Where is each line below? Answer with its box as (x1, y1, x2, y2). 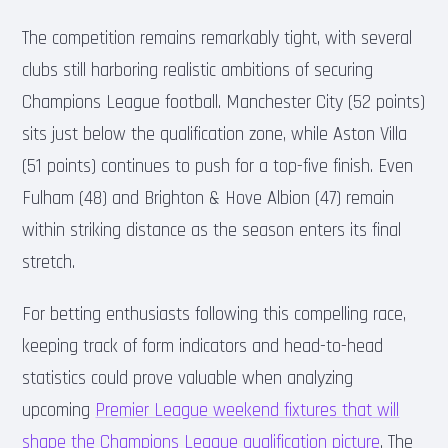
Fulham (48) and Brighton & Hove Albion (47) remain (22, 186, 395, 210)
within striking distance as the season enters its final (22, 218, 402, 242)
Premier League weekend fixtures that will (95, 398, 400, 422)
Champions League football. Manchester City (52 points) (22, 90, 426, 114)
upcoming (22, 398, 96, 422)
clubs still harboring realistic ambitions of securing (22, 58, 374, 82)
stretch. (22, 250, 76, 274)
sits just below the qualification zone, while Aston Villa (22, 122, 408, 146)
